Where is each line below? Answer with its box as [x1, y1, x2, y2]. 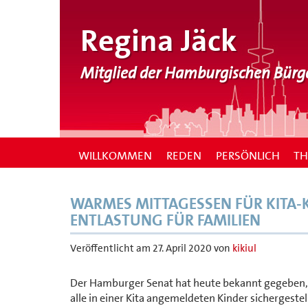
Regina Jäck [80, 21, 237, 61]
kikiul [232, 241, 256, 255]
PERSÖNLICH [215, 147, 280, 163]
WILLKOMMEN [76, 147, 153, 163]
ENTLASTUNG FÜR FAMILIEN [70, 210, 261, 230]
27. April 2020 [153, 241, 212, 255]
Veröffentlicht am [70, 241, 153, 255]
